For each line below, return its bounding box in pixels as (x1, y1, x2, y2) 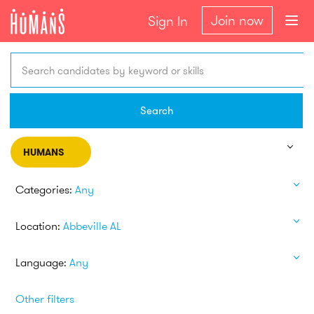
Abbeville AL (63, 218, 121, 233)
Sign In (148, 13, 188, 29)
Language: (15, 254, 67, 269)
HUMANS (23, 146, 64, 158)
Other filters (15, 291, 74, 306)
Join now (211, 12, 264, 29)
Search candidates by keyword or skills (22, 63, 204, 77)
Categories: (15, 182, 72, 196)
